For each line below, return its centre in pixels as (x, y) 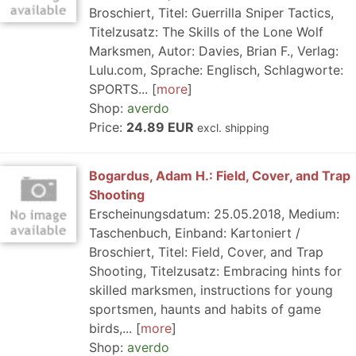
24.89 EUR (162, 127)
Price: (108, 127)
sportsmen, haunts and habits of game (205, 309)
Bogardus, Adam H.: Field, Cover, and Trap (220, 176)
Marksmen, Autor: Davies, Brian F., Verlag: (214, 51)
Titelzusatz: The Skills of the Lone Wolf (206, 32)
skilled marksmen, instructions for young (211, 290)
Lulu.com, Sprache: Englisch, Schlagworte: (216, 70)
